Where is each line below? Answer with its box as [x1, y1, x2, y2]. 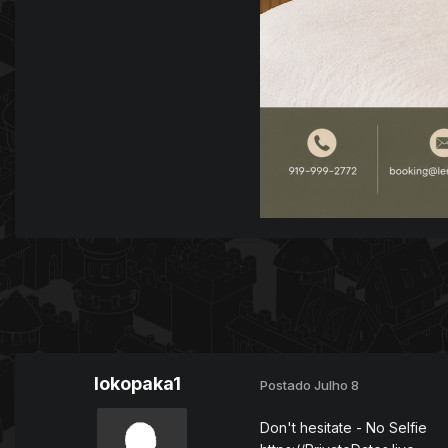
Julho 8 [314, 376, 359, 393]
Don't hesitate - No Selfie [260, 419, 427, 437]
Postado [260, 376, 314, 393]
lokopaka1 [94, 373, 181, 395]
